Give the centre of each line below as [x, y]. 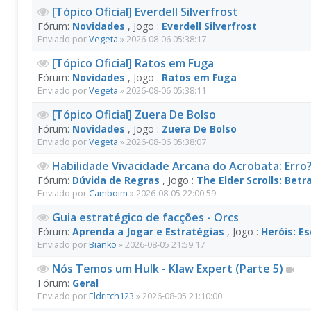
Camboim [108, 193]
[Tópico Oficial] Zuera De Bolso [134, 115]
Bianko [103, 245]
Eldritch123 [111, 296]
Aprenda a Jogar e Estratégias [148, 232]
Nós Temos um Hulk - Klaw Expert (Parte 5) [169, 269]
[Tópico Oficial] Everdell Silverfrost [145, 12]
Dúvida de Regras [116, 180]
